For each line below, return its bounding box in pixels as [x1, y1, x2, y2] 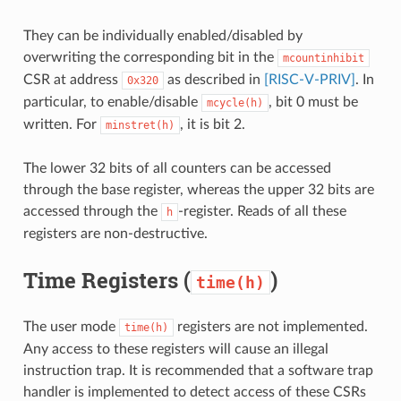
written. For [22, 116, 100, 132]
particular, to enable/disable [22, 94, 201, 109]
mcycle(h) [206, 96, 263, 109]
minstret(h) [105, 118, 175, 132]
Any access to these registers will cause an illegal [22, 341, 328, 356]
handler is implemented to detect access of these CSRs [22, 384, 366, 399]
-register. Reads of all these [177, 203, 346, 218]
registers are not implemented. [173, 319, 368, 334]
